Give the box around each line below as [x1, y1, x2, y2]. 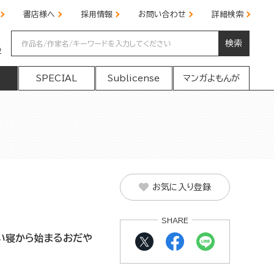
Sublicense [108, 74, 160, 83]
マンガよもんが [182, 74, 240, 83]
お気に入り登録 [152, 183, 211, 191]
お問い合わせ [138, 10, 186, 18]
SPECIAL [35, 74, 77, 83]
